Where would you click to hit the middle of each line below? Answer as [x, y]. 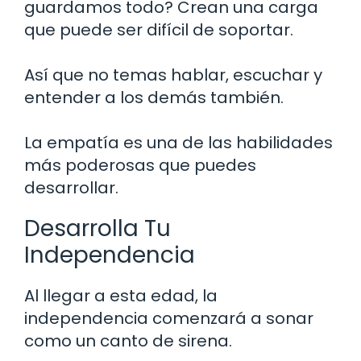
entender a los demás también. [154, 97]
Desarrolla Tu [98, 228]
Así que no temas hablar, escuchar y [173, 75]
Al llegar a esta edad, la [121, 295]
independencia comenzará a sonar [169, 318]
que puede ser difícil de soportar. [159, 29]
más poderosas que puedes [140, 165]
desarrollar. [71, 187]
